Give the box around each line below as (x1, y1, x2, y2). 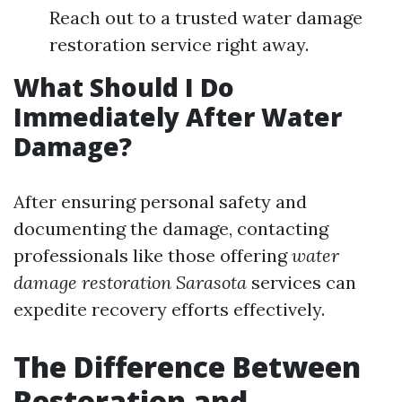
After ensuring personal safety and (13, 190, 307, 213)
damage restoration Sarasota (13, 271, 247, 293)
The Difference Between (13, 347, 361, 386)
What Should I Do (13, 70, 234, 104)
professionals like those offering (13, 244, 292, 267)
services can (247, 271, 356, 293)
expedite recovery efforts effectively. (13, 298, 325, 320)
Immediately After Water (13, 100, 342, 134)
